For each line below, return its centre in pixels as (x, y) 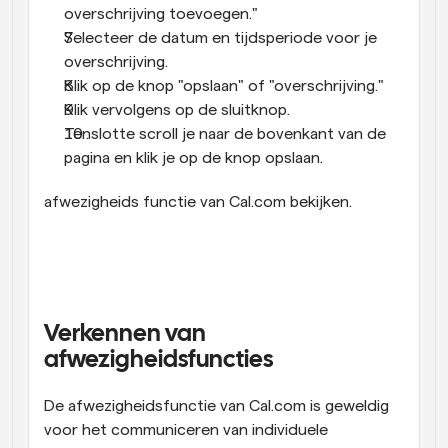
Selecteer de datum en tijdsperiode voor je (220, 38)
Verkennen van (125, 334)
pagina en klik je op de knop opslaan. (193, 158)
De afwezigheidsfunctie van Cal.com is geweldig (216, 406)
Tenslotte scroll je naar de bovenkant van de (225, 134)
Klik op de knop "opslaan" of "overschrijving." (224, 86)
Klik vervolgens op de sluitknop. (177, 110)
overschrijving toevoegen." (161, 14)
